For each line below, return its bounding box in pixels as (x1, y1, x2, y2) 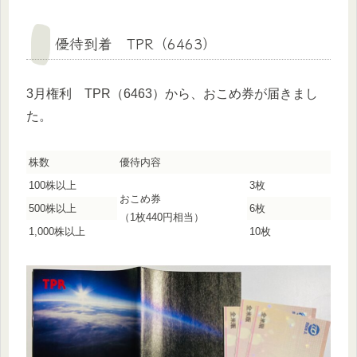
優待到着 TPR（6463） (55, 32, 217, 53)
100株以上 (29, 178, 76, 191)
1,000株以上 (29, 225, 85, 237)
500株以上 (29, 202, 76, 214)
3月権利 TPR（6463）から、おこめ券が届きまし (26, 86, 318, 100)
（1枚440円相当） (120, 210, 204, 223)
